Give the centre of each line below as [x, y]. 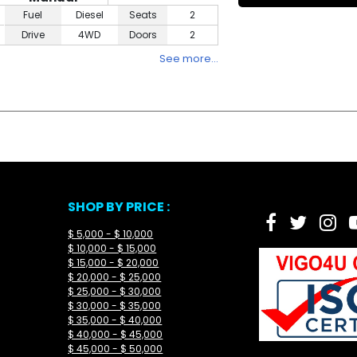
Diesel [89, 15]
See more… [189, 59]
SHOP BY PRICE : [119, 207]
